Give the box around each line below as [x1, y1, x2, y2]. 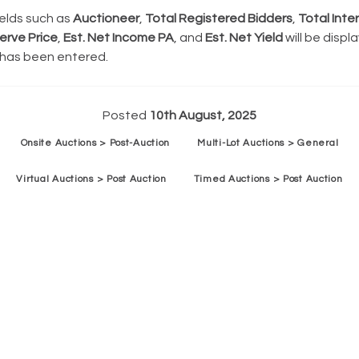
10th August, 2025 [149, 109, 256, 122]
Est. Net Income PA [63, 31, 174, 44]
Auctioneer [72, 12, 139, 25]
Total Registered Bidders [144, 12, 292, 25]
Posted [103, 109, 149, 122]
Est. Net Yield [204, 31, 283, 44]
